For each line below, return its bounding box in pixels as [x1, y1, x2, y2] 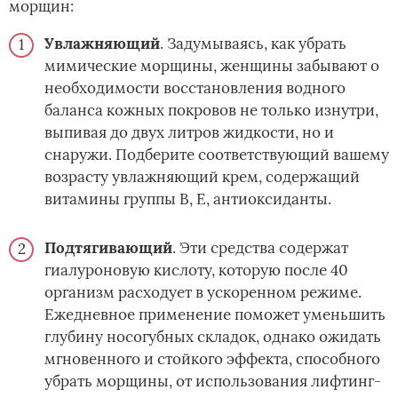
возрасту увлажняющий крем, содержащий [44, 167, 360, 187]
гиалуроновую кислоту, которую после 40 [44, 260, 348, 281]
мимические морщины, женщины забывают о [44, 56, 379, 76]
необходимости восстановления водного [44, 78, 346, 99]
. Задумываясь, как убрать [160, 34, 346, 54]
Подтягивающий [44, 238, 172, 259]
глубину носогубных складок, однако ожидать [44, 327, 381, 347]
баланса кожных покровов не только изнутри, [44, 100, 378, 121]
